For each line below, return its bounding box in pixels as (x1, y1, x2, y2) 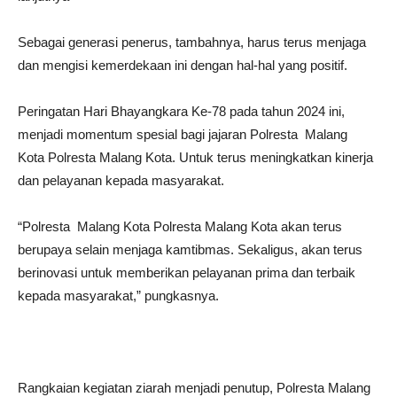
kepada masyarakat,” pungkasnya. (18, 287, 219, 303)
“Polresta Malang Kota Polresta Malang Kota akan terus (18, 218, 342, 234)
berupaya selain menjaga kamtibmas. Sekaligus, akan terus (18, 241, 362, 257)
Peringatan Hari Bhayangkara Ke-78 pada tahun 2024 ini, (18, 103, 345, 119)
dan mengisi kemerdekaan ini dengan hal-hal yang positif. (18, 57, 347, 73)
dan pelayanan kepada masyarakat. (18, 172, 224, 188)
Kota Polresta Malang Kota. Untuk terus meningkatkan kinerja (18, 149, 373, 165)
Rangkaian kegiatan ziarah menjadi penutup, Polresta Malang (18, 379, 370, 395)
